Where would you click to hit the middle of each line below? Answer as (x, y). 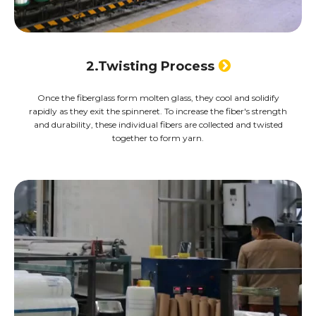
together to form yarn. (158, 138)
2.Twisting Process (150, 67)
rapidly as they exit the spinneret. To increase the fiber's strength (158, 111)
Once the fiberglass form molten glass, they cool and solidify (158, 98)
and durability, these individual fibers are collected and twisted (158, 125)
